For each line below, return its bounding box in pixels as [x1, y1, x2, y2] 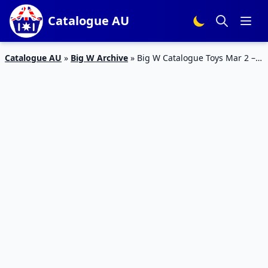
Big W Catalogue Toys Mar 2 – [137, 52, 255, 63]
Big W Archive [71, 52, 128, 63]
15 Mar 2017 [5, 65, 54, 76]
